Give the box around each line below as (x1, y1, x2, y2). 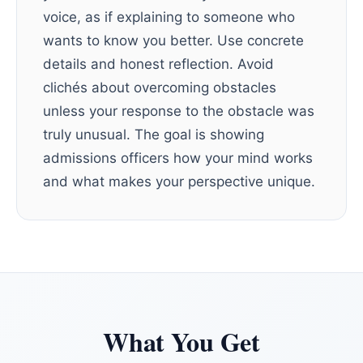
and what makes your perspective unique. (43, 173, 315, 190)
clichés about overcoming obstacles (43, 79, 276, 96)
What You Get (103, 322, 260, 361)
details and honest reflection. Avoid (43, 56, 274, 72)
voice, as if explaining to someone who (43, 9, 295, 25)
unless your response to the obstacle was (43, 103, 314, 119)
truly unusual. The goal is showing (43, 126, 264, 143)
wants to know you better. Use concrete (43, 32, 304, 49)
